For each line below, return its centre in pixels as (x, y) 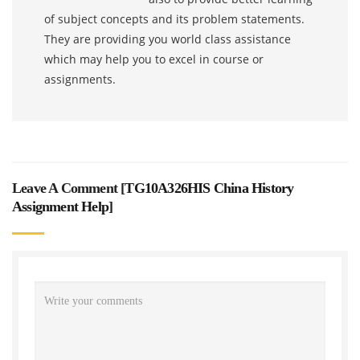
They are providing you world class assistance (168, 39)
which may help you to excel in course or (154, 59)
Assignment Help (60, 206)
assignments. (80, 79)
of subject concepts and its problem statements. (174, 18)
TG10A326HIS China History (209, 188)
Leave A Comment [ (69, 188)
